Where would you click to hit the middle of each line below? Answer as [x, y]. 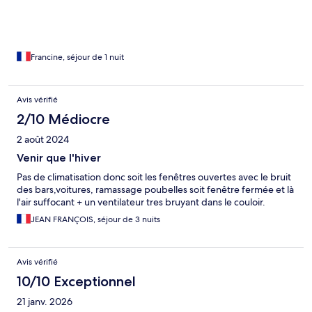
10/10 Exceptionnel [76, 282]
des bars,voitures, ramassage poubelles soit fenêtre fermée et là [155, 190]
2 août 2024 [43, 140]
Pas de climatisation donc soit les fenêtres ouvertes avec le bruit [154, 177]
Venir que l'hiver [59, 158]
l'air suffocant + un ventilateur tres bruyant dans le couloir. [141, 202]
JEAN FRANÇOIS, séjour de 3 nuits [95, 220]
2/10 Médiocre [63, 119]
